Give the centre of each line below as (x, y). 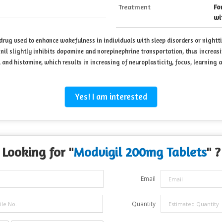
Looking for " (37, 152)
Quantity (144, 204)
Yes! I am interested (111, 97)
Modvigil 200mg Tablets (140, 152)
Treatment (135, 7)
